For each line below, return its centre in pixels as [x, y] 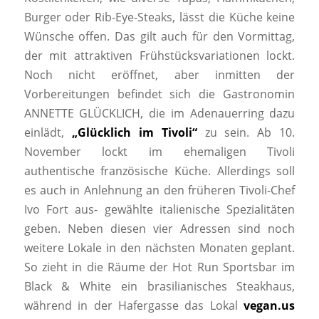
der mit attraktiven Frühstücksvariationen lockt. [159, 56]
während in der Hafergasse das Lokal [134, 306]
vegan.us [270, 306]
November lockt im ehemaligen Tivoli [159, 152]
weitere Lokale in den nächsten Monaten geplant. [159, 248]
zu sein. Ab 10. [250, 133]
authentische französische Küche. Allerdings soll [159, 171]
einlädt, [48, 133]
